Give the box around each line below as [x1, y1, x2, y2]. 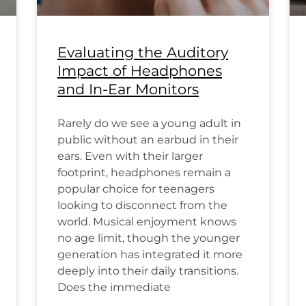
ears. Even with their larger [57, 149, 203, 163]
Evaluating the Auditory [57, 43, 228, 61]
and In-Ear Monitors [57, 80, 199, 98]
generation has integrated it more [57, 247, 242, 261]
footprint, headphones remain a [57, 165, 231, 179]
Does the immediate [57, 280, 171, 294]
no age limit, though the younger [57, 231, 240, 245]
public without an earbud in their [57, 133, 238, 146]
